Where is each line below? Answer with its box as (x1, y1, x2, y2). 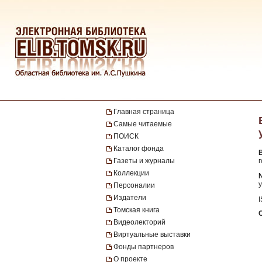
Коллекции (113, 169, 149, 177)
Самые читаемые (113, 120, 172, 128)
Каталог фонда (113, 144, 164, 153)
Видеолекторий (113, 218, 166, 226)
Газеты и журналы (113, 157, 175, 165)
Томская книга (113, 206, 160, 214)
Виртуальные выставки (113, 230, 191, 239)
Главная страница (113, 108, 174, 116)
